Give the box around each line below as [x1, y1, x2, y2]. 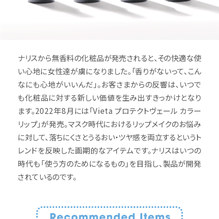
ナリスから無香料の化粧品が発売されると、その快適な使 [18, 52, 201, 64]
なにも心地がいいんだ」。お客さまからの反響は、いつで [18, 79, 201, 90]
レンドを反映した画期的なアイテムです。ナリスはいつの [18, 145, 201, 156]
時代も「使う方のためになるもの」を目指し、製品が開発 [18, 158, 201, 169]
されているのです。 [18, 171, 76, 182]
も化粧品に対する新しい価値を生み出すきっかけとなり [18, 92, 201, 103]
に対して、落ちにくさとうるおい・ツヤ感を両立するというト [18, 131, 201, 143]
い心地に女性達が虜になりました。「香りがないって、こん [18, 66, 201, 77]
